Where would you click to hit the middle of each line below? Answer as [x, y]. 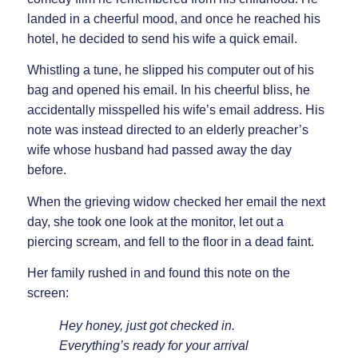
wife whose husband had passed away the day [159, 150]
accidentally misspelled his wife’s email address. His [175, 110]
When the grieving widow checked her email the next [176, 201]
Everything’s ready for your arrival [153, 345]
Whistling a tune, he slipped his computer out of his [170, 70]
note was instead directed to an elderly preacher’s [167, 130]
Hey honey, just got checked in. [147, 325]
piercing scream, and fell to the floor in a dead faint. [170, 241]
